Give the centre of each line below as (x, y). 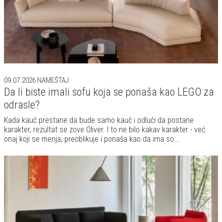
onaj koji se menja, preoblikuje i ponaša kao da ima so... (92, 139)
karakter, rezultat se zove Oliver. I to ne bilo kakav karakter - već (105, 130)
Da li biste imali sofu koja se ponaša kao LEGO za (109, 92)
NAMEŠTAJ (52, 81)
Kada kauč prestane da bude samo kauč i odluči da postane (99, 120)
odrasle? (22, 105)
